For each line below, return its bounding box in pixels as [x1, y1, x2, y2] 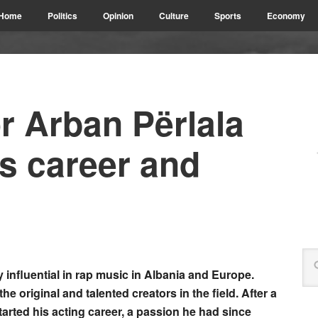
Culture [159, 9, 189, 22]
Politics [48, 9, 77, 22]
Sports [214, 9, 241, 22]
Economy [267, 9, 305, 22]
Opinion [103, 9, 133, 22]
